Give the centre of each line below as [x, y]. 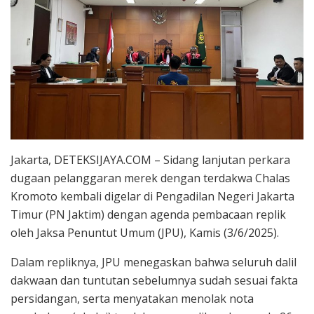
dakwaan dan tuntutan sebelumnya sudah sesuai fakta [154, 280]
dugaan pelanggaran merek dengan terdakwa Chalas [150, 178]
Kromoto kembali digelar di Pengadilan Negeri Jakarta [152, 196]
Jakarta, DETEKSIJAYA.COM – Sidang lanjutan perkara [150, 159]
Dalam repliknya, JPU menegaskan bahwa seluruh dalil [153, 262]
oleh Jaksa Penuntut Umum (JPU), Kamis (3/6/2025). [145, 232]
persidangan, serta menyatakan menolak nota [132, 298]
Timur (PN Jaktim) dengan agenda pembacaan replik [148, 214]
